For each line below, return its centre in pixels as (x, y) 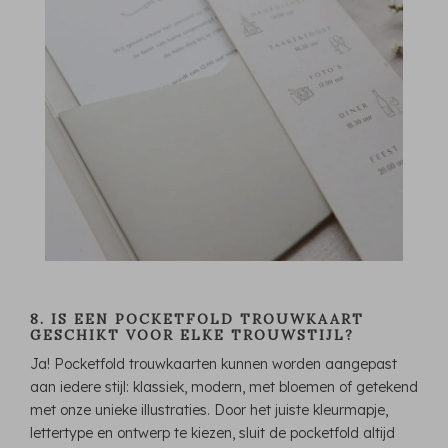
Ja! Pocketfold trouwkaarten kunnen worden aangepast (213, 363)
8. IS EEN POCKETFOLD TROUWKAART (197, 318)
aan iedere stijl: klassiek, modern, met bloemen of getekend (224, 386)
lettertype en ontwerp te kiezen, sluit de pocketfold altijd (212, 432)
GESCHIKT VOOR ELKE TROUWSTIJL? (192, 334)
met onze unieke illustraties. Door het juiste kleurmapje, (209, 409)
